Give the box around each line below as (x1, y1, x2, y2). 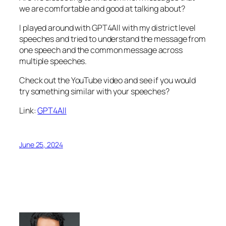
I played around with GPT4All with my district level (19, 22, 196, 33)
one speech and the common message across (19, 44, 183, 55)
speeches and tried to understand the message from (19, 33, 206, 44)
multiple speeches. (19, 55, 87, 67)
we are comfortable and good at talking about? (19, 3, 185, 14)
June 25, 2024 (19, 139, 63, 149)
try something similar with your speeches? (19, 86, 169, 97)
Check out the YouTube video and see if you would (19, 75, 196, 86)
